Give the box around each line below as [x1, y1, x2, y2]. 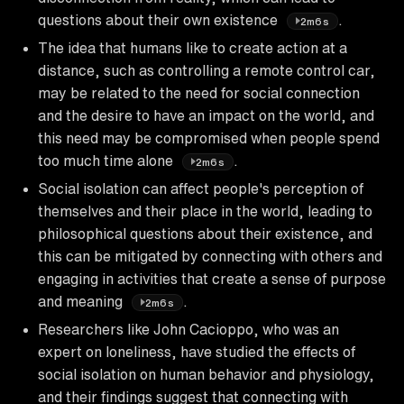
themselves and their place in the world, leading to [38, 203, 372, 218]
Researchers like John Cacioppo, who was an [38, 321, 339, 336]
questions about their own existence [38, 12, 281, 27]
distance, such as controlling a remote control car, [38, 62, 375, 78]
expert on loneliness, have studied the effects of [38, 344, 355, 359]
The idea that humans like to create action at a [38, 40, 347, 55]
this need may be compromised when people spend [38, 130, 380, 145]
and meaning [38, 293, 126, 308]
